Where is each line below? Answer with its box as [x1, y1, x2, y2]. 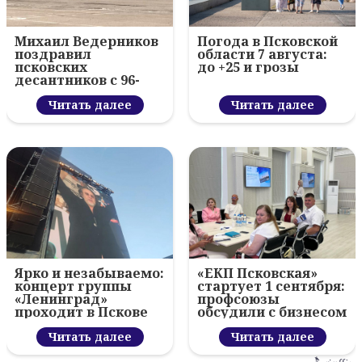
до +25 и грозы [197, 58, 299, 77]
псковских [15, 58, 87, 77]
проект [197, 329, 247, 347]
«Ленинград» [15, 290, 107, 309]
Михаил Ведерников [15, 32, 158, 51]
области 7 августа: [197, 45, 327, 64]
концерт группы [15, 277, 132, 296]
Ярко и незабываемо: [15, 264, 164, 283]
